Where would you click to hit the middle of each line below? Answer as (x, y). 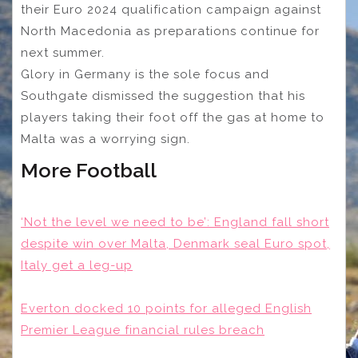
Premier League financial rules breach (143, 330)
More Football (89, 170)
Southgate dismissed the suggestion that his (163, 95)
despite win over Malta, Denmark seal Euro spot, (175, 243)
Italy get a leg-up (77, 265)
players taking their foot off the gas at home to (173, 117)
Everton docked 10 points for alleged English (166, 308)
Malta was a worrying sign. (107, 139)
